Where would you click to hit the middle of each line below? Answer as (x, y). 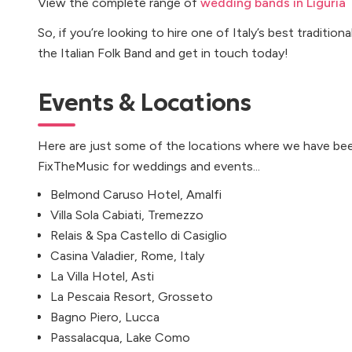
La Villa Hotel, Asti (102, 276)
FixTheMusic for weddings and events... (149, 166)
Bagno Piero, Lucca (105, 317)
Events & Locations (145, 103)
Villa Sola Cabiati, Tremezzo (127, 215)
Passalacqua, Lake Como (120, 337)
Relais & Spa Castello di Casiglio (139, 235)
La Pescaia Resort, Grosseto (132, 297)
